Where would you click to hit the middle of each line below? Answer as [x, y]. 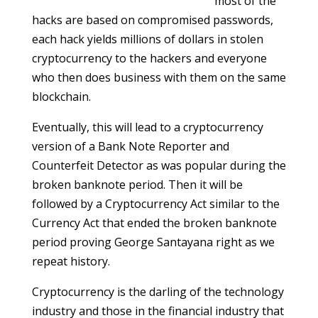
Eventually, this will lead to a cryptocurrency [147, 127]
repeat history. [71, 261]
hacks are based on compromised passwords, [152, 20]
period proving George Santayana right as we [153, 242]
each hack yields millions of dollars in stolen [147, 39]
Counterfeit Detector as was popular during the [159, 165]
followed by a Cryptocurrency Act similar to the [155, 204]
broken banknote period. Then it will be [137, 185]
